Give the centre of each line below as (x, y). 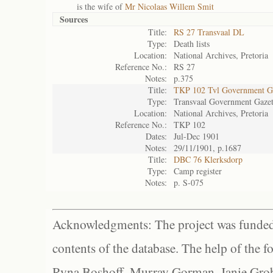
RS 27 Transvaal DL (209, 32)
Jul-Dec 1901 (197, 136)
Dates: (156, 136)
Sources (74, 19)
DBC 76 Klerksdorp (208, 159)
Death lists (192, 44)
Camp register (198, 171)
